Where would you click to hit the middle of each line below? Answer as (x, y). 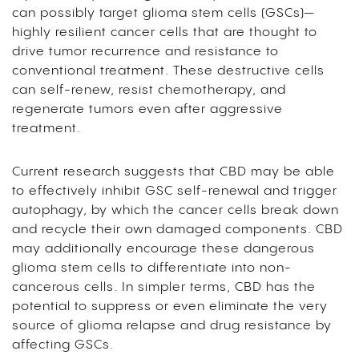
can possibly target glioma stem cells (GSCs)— (163, 13)
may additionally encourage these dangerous (163, 248)
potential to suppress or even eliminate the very (170, 306)
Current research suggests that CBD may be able (173, 171)
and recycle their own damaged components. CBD (177, 229)
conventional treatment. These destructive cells (168, 71)
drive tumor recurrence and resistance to (145, 51)
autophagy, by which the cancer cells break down (175, 210)
